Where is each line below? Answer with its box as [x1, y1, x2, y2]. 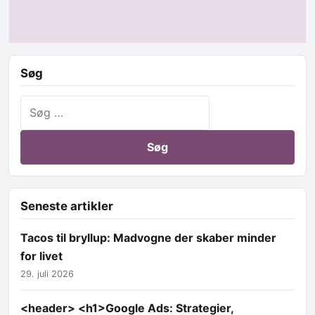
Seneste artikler [20, 198, 113, 213]
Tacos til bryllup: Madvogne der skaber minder [20, 230, 276, 245]
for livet [20, 248, 63, 263]
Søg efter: [20, 97, 72, 112]
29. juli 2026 [20, 268, 74, 279]
